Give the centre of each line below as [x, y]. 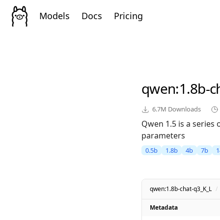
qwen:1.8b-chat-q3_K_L [181, 189]
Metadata [164, 208]
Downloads [184, 109]
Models [55, 15]
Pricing [128, 15]
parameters [163, 136]
